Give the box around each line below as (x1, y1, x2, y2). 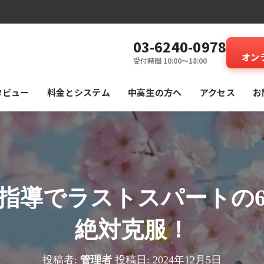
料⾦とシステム (47, 86, 110, 98)
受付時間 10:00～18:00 (133, 55, 207, 65)
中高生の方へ (127, 86, 182, 98)
